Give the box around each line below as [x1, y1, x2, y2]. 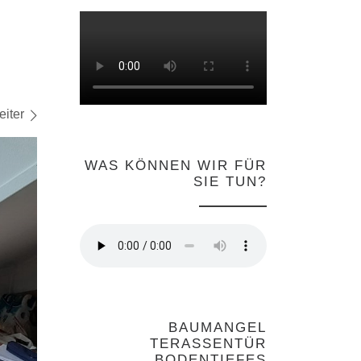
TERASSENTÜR [150, 336, 267, 352]
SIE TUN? [193, 173, 267, 189]
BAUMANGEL [168, 320, 267, 336]
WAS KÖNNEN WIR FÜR [85, 157, 267, 173]
